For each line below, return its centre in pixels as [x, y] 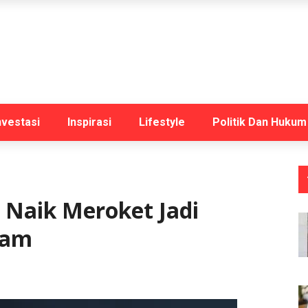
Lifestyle [162, 122]
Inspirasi [89, 122]
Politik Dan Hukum [260, 122]
